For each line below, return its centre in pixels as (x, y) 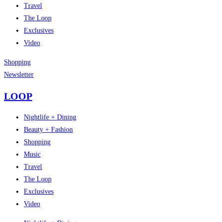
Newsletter (19, 75)
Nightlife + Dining (50, 117)
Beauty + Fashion (48, 130)
